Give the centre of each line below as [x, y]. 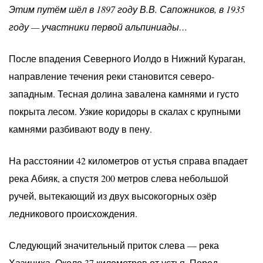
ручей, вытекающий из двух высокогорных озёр [113, 195]
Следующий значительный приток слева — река [114, 245]
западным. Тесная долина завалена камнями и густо [124, 93]
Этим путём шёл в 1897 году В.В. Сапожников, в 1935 [127, 9]
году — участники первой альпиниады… [98, 26]
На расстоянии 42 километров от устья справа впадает [128, 160]
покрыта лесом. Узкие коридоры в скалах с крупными [125, 111]
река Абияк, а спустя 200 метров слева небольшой [119, 178]
